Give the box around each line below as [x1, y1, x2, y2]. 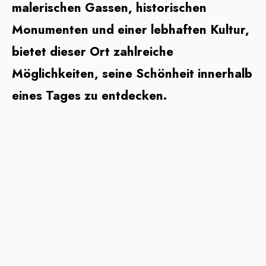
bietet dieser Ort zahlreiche [12, 43, 173, 61]
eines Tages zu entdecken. [12, 87, 167, 105]
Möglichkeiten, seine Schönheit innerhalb [12, 65, 252, 83]
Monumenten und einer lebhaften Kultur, [12, 21, 249, 39]
